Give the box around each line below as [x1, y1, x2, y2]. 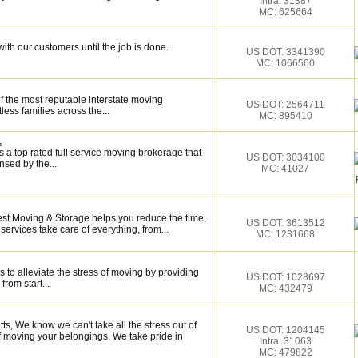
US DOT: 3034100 [245, 152, 325, 163]
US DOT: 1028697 [245, 272, 325, 283]
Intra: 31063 [259, 336, 312, 347]
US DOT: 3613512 [245, 217, 325, 229]
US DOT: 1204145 [245, 324, 325, 336]
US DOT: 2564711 [246, 99, 324, 110]
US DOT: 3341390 [245, 46, 325, 58]
